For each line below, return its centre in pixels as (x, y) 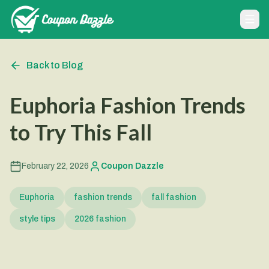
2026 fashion (100, 219)
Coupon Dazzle (132, 166)
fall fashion (174, 197)
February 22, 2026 (55, 166)
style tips (37, 219)
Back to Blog (55, 65)
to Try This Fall (81, 132)
